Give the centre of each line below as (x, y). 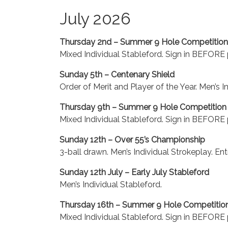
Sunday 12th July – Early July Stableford (134, 172)
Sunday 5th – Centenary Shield (117, 75)
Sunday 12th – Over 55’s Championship (132, 140)
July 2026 (95, 19)
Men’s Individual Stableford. (111, 184)
